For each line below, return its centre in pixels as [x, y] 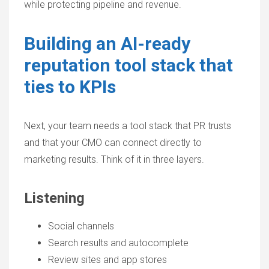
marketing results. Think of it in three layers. [114, 159]
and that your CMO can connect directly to [113, 143]
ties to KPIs [70, 87]
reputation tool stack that [128, 65]
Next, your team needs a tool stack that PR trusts [128, 126]
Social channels [81, 226]
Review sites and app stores [107, 260]
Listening [54, 198]
